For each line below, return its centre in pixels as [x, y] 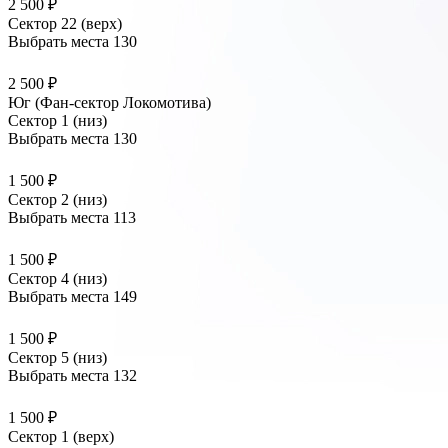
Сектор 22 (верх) [65, 24]
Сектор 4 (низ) [57, 279]
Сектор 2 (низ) [57, 200]
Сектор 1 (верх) [61, 437]
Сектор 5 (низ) [57, 358]
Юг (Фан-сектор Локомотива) [109, 103]
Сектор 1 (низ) [57, 121]
